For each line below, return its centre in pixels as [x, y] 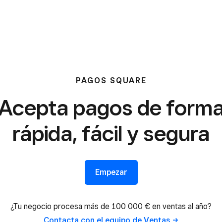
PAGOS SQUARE [111, 81]
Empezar [111, 172]
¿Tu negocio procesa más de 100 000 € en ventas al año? [111, 206]
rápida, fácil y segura [111, 133]
